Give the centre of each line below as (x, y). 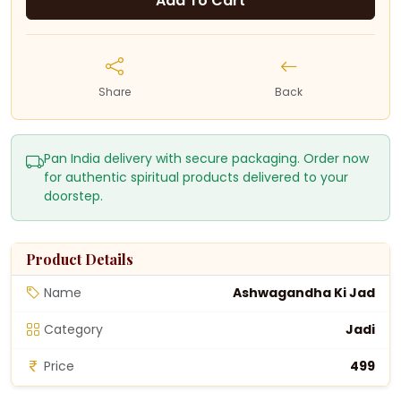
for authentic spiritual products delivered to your (196, 177)
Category (73, 330)
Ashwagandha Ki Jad (304, 293)
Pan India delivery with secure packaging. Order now (206, 158)
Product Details (80, 259)
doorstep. (73, 196)
